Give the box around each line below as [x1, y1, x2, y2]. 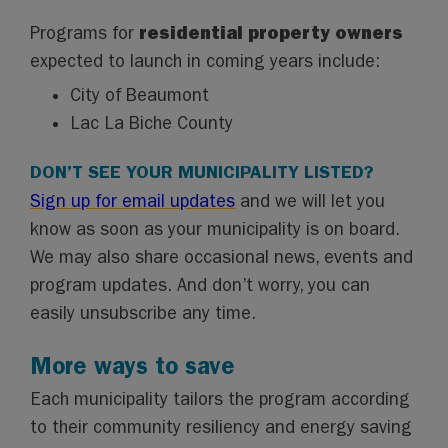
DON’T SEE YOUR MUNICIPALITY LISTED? [30, 161, 374, 183]
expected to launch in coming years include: [30, 51, 381, 72]
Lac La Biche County [70, 113, 234, 134]
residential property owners [139, 22, 404, 44]
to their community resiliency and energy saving [30, 417, 413, 438]
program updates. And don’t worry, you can [30, 275, 371, 296]
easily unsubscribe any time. [30, 303, 257, 324]
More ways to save [30, 352, 236, 380]
